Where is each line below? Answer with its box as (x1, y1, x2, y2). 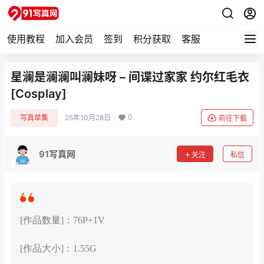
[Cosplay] (11, 87, 67, 101)
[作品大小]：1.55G (20, 243, 97, 254)
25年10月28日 (65, 113, 111, 122)
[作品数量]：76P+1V (20, 215, 105, 225)
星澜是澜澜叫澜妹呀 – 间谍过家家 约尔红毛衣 (11, 70, 249, 84)
